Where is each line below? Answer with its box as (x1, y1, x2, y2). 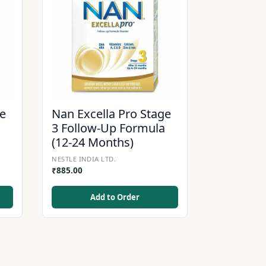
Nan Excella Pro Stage (52, 105, 172, 122)
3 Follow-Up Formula (52, 119, 166, 136)
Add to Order (90, 191, 140, 202)
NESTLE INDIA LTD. (52, 154, 116, 163)
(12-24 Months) (52, 134, 134, 150)
